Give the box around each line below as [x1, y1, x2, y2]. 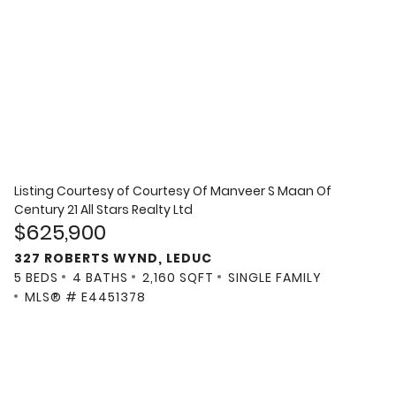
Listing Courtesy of [14, 181, 133, 200]
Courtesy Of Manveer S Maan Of [133, 181, 331, 200]
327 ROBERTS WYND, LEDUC [14, 249, 212, 268]
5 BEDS [14, 269, 58, 287]
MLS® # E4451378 [25, 288, 146, 307]
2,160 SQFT [142, 269, 214, 287]
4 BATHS [72, 269, 128, 287]
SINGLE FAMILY [228, 269, 322, 287]
